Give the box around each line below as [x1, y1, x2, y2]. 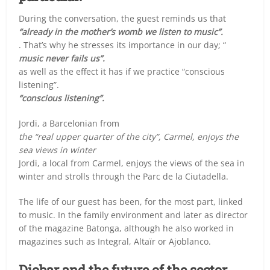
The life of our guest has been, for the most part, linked [19, 195, 243, 207]
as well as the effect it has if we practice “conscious [19, 65, 225, 77]
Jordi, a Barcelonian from [19, 117, 120, 129]
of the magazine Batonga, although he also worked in [19, 222, 234, 234]
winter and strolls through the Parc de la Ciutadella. [19, 170, 229, 182]
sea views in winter [19, 143, 96, 155]
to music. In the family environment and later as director [19, 209, 248, 221]
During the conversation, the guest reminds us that [19, 12, 227, 24]
